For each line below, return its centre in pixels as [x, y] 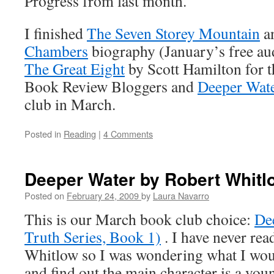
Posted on [44, 195]
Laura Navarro [181, 195]
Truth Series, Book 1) [93, 237]
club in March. [70, 104]
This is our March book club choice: [139, 219]
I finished [56, 33]
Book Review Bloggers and [111, 86]
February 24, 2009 [103, 195]
